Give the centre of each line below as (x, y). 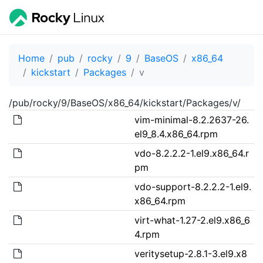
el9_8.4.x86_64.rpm (176, 134)
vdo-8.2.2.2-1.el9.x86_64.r (191, 153)
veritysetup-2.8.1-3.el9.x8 (190, 253)
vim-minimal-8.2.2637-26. (191, 119)
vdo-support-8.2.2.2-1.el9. (193, 186)
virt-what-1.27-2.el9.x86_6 (192, 220)
